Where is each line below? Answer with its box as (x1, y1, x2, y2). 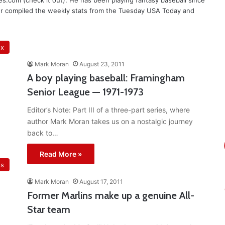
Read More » (40, 150, 82, 159)
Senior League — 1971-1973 (27, 86, 144, 98)
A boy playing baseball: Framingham (27, 72, 185, 84)
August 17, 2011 (79, 178, 123, 186)
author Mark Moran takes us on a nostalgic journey (27, 117, 193, 126)
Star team (27, 203, 70, 216)
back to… (27, 129, 58, 138)
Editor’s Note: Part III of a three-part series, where (27, 105, 190, 115)
